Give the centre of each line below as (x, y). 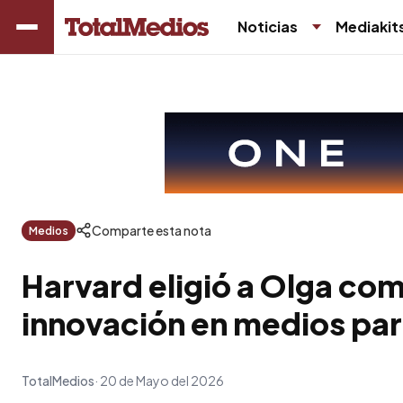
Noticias (268, 27)
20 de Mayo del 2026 (162, 381)
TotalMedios (58, 381)
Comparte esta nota (152, 230)
